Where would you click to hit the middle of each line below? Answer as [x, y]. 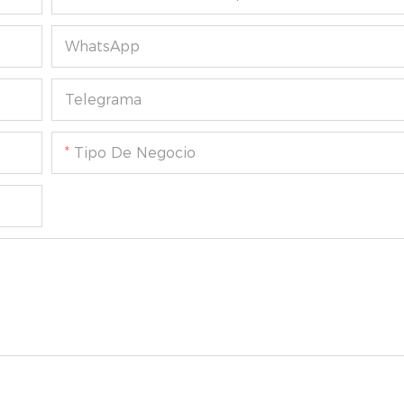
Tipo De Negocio [135, 153]
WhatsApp [103, 47]
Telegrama [104, 100]
